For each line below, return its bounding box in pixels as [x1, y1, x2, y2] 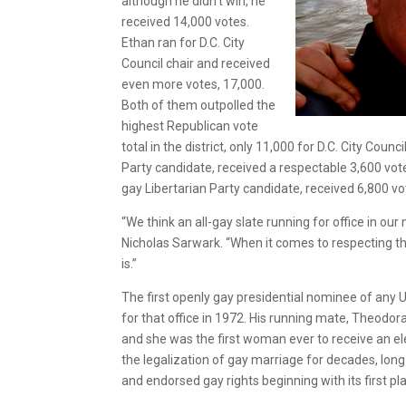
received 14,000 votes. [121, 14, 250, 29]
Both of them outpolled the [121, 97, 276, 112]
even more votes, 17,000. [121, 76, 266, 92]
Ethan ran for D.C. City [121, 34, 246, 50]
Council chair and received [121, 55, 271, 71]
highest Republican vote [121, 118, 259, 133]
